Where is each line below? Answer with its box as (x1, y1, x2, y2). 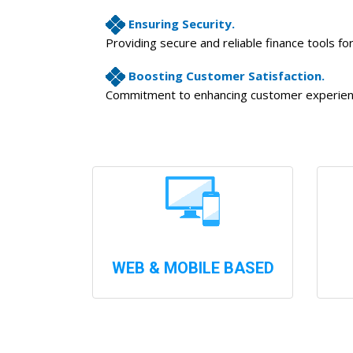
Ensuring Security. (128, 15, 235, 32)
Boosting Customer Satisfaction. (128, 67, 325, 84)
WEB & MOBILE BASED (111, 258, 274, 277)
